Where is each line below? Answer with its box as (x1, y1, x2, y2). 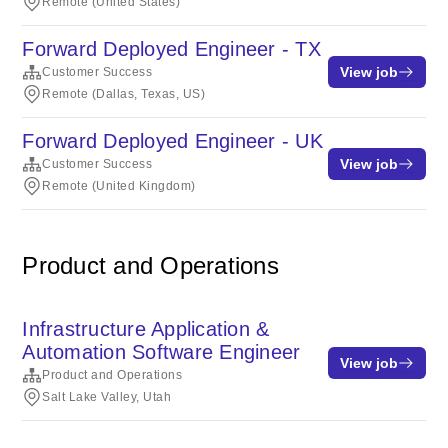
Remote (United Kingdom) (42, 179, 196, 193)
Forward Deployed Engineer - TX (22, 38, 321, 60)
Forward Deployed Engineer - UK (22, 130, 323, 152)
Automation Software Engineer (22, 341, 301, 363)
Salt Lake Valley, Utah (42, 390, 172, 404)
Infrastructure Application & (22, 318, 270, 340)
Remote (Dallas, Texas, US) (42, 87, 206, 101)
